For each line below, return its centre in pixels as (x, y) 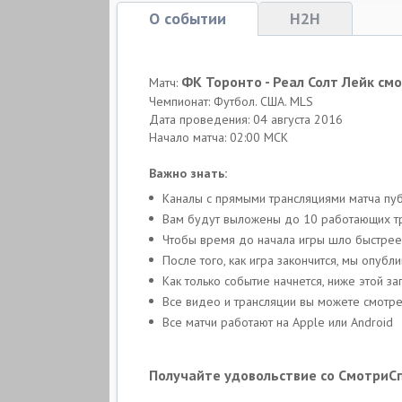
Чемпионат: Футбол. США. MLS (231, 101)
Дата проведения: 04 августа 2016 (246, 119)
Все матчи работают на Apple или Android (278, 322)
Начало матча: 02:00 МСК (218, 137)
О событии (188, 18)
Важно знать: (188, 173)
